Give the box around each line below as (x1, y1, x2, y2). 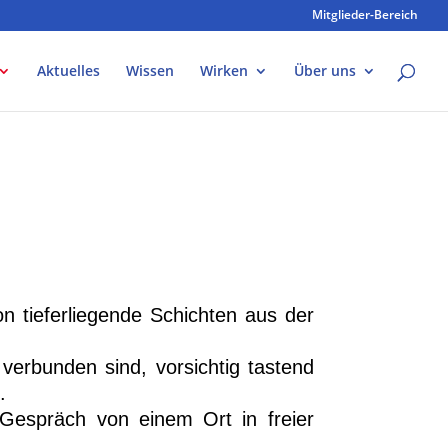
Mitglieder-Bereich (312, 6, 418, 23)
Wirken (200, 61, 248, 80)
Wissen (126, 61, 174, 80)
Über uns (294, 61, 356, 80)
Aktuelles (37, 61, 100, 80)
